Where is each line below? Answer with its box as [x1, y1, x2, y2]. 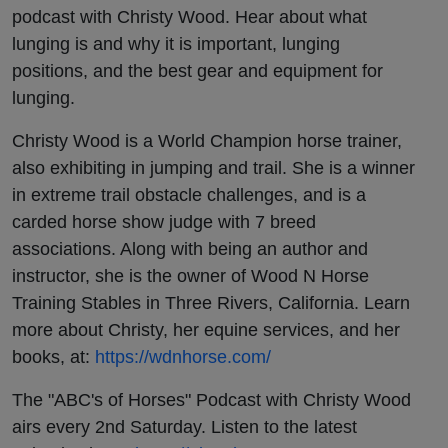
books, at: [12, 345, 95, 367]
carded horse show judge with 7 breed [12, 210, 316, 232]
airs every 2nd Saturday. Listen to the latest [12, 415, 357, 437]
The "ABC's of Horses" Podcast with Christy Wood [12, 388, 411, 410]
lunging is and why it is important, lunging [12, 32, 340, 54]
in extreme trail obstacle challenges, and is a [12, 183, 366, 205]
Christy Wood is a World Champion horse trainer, [12, 129, 402, 151]
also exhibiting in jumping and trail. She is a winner [12, 156, 415, 178]
